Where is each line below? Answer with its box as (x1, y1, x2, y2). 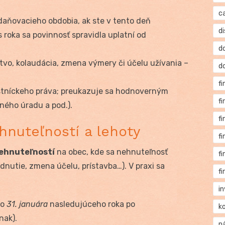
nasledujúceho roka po (48, 199, 135, 209)
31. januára (7, 199, 48, 209)
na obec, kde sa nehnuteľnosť (55, 147, 168, 157)
